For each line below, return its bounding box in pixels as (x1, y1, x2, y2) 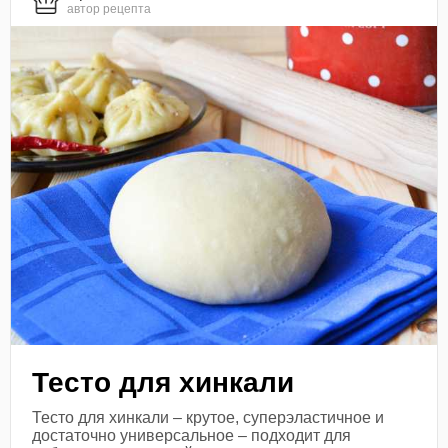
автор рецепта (67, 2, 152, 17)
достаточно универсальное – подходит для (32, 426, 352, 444)
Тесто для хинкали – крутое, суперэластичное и (32, 408, 385, 426)
